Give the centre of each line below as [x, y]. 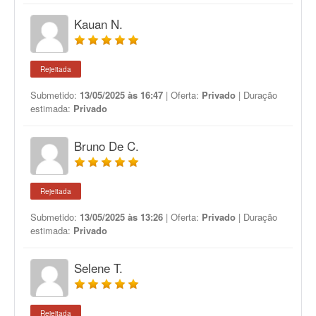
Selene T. [98, 268]
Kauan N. [98, 24]
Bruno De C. [107, 146]
